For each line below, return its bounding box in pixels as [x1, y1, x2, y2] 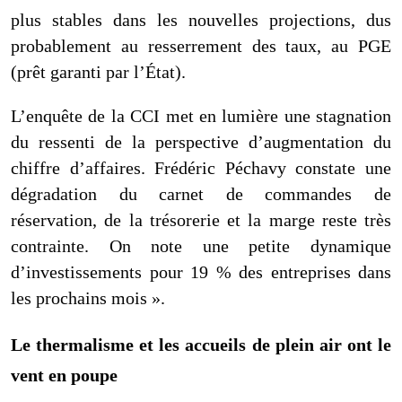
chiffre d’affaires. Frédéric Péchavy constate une [11, 157, 391, 178]
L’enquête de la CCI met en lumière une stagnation [11, 105, 391, 126]
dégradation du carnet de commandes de [11, 183, 391, 204]
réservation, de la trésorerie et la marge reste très [11, 209, 391, 230]
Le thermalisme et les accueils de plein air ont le [11, 334, 391, 354]
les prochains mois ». [11, 287, 165, 308]
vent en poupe [11, 364, 118, 385]
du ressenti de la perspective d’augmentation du [11, 131, 391, 152]
